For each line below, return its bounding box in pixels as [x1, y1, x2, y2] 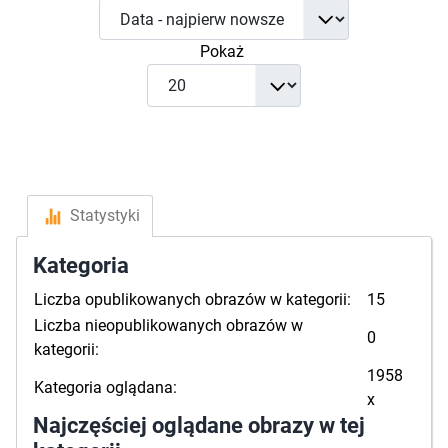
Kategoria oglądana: [34, 377, 177, 397]
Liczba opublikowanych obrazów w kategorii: [34, 289, 351, 309]
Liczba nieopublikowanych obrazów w [34, 315, 303, 335]
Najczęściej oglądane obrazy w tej [33, 412, 365, 438]
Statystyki [65, 205, 140, 225]
